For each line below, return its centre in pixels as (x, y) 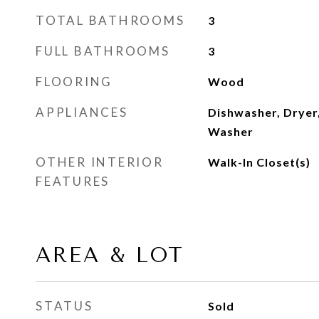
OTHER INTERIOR (100, 162)
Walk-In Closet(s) (259, 162)
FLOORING (74, 82)
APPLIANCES (82, 112)
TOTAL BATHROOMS (110, 20)
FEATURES (73, 181)
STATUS (64, 306)
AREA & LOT (110, 255)
